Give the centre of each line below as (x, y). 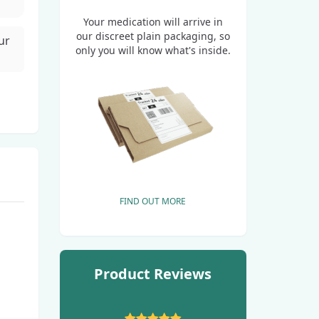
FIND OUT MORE (153, 201)
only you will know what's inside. (153, 50)
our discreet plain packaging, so (153, 36)
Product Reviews (153, 273)
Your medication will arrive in (153, 21)
